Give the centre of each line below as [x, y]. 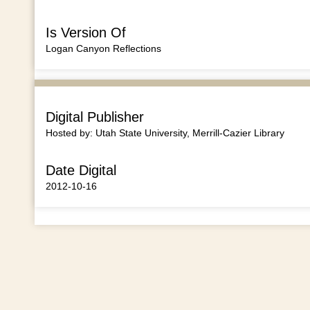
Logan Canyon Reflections [103, 48]
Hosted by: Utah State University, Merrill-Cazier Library [165, 133]
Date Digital [81, 171]
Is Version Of [85, 32]
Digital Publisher [94, 117]
